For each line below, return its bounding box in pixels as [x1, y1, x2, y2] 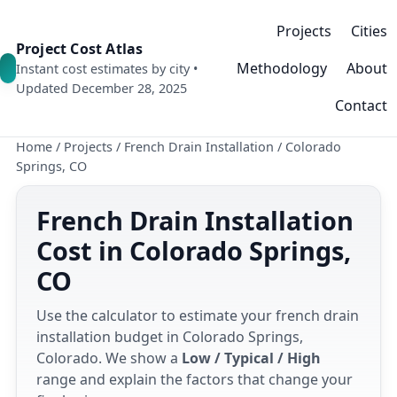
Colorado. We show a [36, 348, 182, 368]
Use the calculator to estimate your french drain [36, 306, 359, 325]
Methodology [237, 58, 327, 78]
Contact [335, 96, 387, 115]
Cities [351, 21, 387, 41]
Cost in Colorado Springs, [36, 233, 351, 268]
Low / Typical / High [182, 348, 321, 368]
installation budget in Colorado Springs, [36, 327, 303, 346]
